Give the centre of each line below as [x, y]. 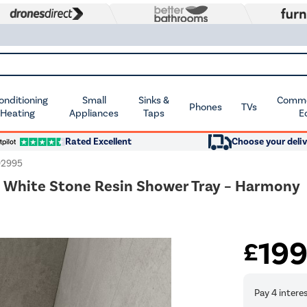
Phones [205, 107]
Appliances [94, 113]
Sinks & [154, 100]
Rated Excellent [98, 142]
